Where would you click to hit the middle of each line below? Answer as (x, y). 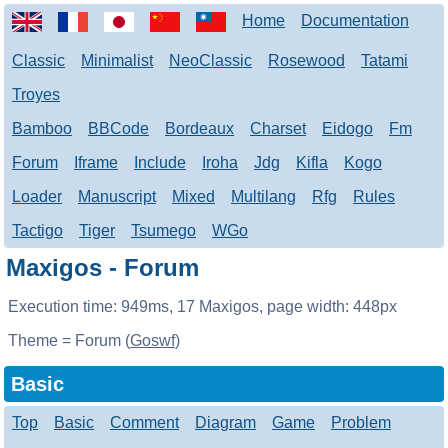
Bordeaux (199, 128)
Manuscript (117, 196)
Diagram (225, 423)
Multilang (263, 196)
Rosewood (306, 60)
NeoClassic (210, 60)
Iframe (96, 162)
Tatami (384, 60)
